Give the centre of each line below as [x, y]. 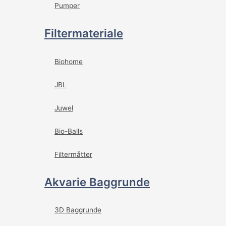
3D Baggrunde [78, 210]
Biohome [69, 61]
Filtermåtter [73, 154]
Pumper [67, 5]
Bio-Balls [69, 131]
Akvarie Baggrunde [97, 182]
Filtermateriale [84, 33]
